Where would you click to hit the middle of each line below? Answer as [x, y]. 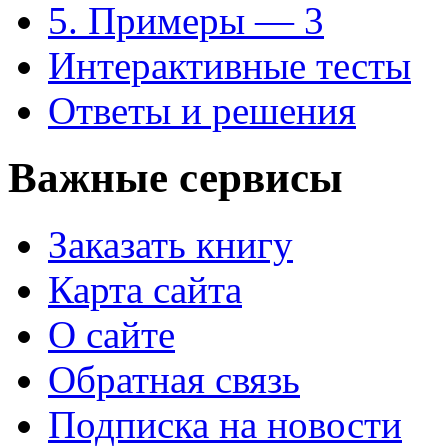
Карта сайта [145, 289]
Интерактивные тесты [229, 66]
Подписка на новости [225, 424]
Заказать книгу [170, 244]
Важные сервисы [175, 178]
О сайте [111, 334]
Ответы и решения [202, 111]
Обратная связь [174, 379]
